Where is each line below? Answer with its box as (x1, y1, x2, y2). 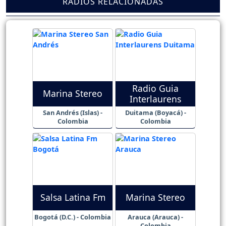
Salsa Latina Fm (40, 191, 105, 204)
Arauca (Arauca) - (128, 212, 183, 221)
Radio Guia (132, 82, 179, 94)
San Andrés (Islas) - (43, 108, 102, 118)
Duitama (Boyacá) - (125, 108, 186, 118)
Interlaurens (130, 92, 181, 105)
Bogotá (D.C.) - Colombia (34, 212, 111, 221)
